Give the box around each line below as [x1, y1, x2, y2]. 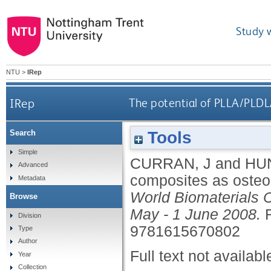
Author [18, 237, 38, 245]
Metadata [18, 174, 45, 181]
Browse [10, 191, 38, 201]
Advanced [18, 161, 48, 169]
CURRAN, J [130, 155, 211, 172]
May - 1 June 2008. [130, 206, 261, 223]
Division [18, 211, 41, 219]
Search [10, 128, 36, 138]
